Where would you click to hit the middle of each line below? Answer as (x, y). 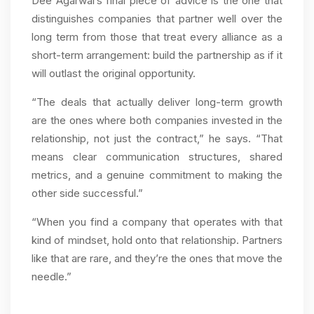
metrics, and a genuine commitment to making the (157, 175)
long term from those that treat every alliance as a (157, 37)
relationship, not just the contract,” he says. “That (157, 139)
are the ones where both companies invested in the (157, 121)
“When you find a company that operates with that (157, 222)
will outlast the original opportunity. (114, 74)
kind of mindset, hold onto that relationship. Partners (157, 240)
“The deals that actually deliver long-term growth (157, 102)
